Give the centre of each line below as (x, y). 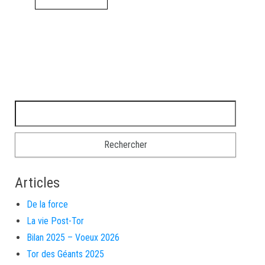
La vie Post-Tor (55, 221)
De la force (47, 204)
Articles (37, 182)
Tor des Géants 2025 (65, 254)
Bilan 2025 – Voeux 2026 (73, 237)
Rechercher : (40, 108)
